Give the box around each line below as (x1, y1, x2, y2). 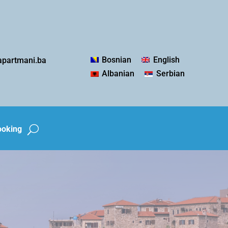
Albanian (102, 69, 135, 79)
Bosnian (102, 54, 132, 65)
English (153, 54, 180, 65)
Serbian (156, 69, 185, 79)
